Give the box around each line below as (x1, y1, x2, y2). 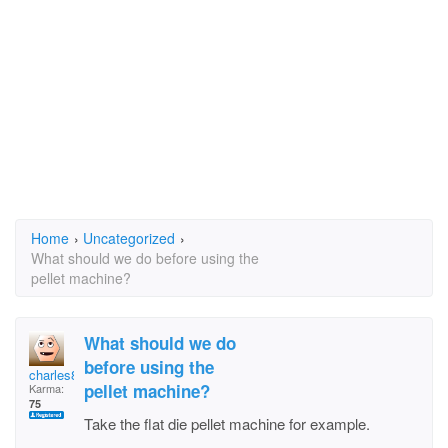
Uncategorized (83, 228, 175, 248)
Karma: (29, 380, 64, 396)
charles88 (29, 365, 85, 384)
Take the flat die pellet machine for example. (84, 413, 370, 434)
